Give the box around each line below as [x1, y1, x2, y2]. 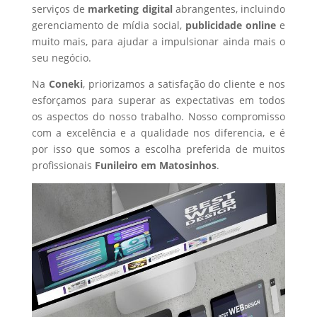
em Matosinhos [137, 158, 217, 172]
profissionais [31, 158, 95, 172]
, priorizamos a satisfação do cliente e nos [82, 77, 286, 91]
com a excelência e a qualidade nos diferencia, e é [31, 126, 286, 139]
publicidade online [185, 18, 277, 32]
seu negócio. [31, 51, 91, 64]
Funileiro [94, 158, 138, 172]
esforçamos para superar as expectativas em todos [31, 93, 286, 107]
